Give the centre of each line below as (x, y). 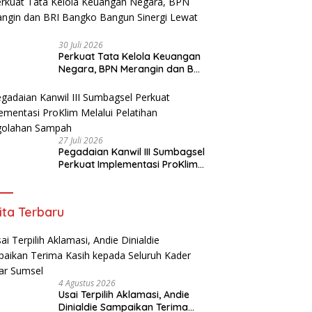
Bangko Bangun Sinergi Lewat (128, 82)
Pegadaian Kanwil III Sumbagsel (132, 152)
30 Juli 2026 (81, 45)
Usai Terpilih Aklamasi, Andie (124, 295)
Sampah (78, 190)
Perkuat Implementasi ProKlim (128, 165)
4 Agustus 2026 (87, 283)
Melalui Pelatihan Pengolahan (126, 177)
